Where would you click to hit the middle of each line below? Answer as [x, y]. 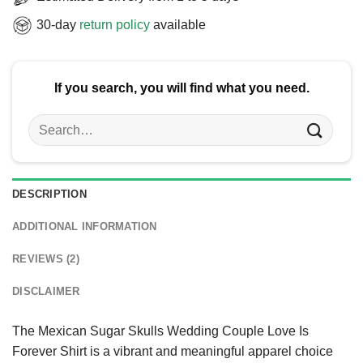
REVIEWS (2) [46, 259]
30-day [58, 25]
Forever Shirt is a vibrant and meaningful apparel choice [173, 352]
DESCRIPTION [49, 194]
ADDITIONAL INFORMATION [85, 227]
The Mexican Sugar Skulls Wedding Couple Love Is [160, 331]
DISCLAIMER [46, 292]
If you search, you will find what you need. [181, 88]
